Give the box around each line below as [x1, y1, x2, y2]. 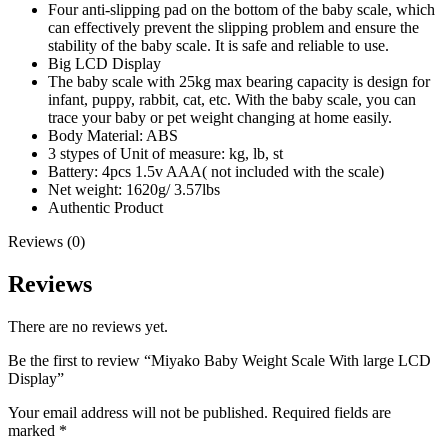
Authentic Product [48, 199, 163, 217]
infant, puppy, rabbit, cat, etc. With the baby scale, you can [48, 91, 416, 109]
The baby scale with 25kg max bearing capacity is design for [48, 73, 430, 91]
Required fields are [272, 404, 391, 422]
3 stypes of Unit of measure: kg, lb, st [48, 145, 283, 163]
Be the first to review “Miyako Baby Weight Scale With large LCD [8, 352, 431, 370]
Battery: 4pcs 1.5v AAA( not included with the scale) [48, 163, 384, 181]
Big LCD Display [48, 55, 161, 73]
